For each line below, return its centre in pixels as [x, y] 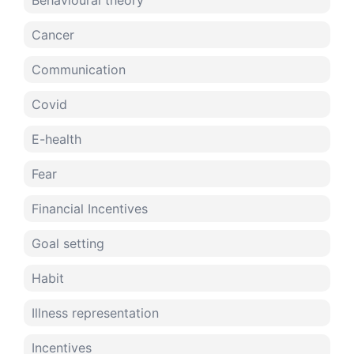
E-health [56, 139]
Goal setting [68, 244]
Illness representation [95, 313]
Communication [79, 70]
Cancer [53, 35]
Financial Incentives [90, 209]
